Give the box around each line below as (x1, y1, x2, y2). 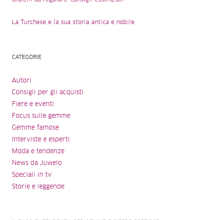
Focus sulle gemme (12, 112, 70, 119)
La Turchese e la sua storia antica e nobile (12, 19, 135, 26)
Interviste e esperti (12, 136, 70, 143)
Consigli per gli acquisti (12, 89, 83, 96)
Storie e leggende (12, 183, 64, 190)
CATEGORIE (12, 54, 41, 60)
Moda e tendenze (12, 148, 64, 155)
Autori (12, 77, 31, 84)
